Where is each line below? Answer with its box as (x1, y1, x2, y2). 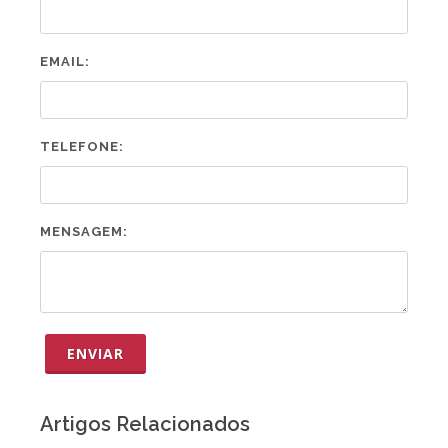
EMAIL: (40, 54, 90, 69)
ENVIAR (67, 344, 124, 363)
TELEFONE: (40, 139, 124, 154)
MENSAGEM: (40, 224, 128, 239)
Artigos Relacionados (40, 412, 250, 436)
